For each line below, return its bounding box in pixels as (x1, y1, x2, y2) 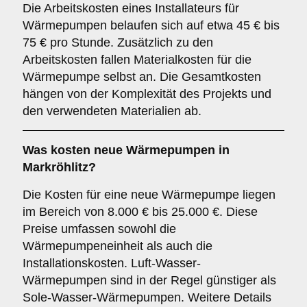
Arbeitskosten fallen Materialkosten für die (23, 53, 251, 66)
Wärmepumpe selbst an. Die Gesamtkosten (23, 70, 261, 84)
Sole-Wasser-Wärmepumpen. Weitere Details (23, 291, 271, 304)
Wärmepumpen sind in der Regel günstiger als (23, 273, 276, 287)
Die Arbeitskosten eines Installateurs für (23, 1, 239, 15)
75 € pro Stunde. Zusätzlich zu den (23, 36, 213, 49)
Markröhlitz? (23, 160, 96, 174)
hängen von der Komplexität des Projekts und (23, 87, 271, 101)
